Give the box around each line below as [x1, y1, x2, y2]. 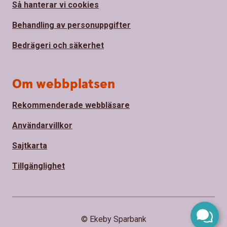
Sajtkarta [12, 141, 47, 151]
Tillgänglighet [12, 161, 65, 171]
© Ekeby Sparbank [81, 214, 146, 224]
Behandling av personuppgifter [12, 20, 131, 30]
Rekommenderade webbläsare [12, 100, 130, 110]
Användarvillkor [12, 121, 72, 131]
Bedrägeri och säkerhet [12, 41, 104, 51]
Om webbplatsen [12, 75, 115, 94]
